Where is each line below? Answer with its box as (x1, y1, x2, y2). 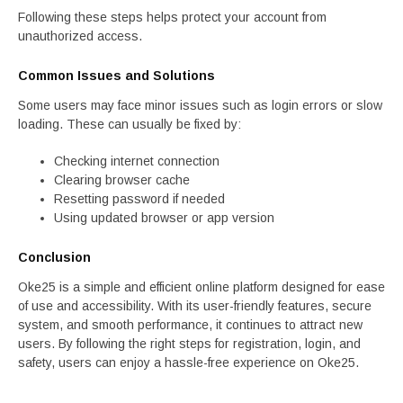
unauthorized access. (18, 29, 142, 43)
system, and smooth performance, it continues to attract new (18, 318, 363, 332)
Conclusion (18, 250, 91, 264)
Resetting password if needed (54, 192, 225, 206)
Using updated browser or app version (54, 210, 274, 225)
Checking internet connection (54, 154, 219, 168)
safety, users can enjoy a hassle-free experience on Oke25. (18, 355, 359, 370)
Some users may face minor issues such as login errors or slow (18, 98, 382, 112)
